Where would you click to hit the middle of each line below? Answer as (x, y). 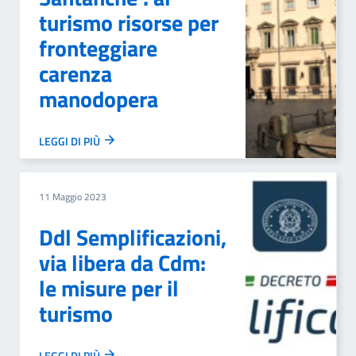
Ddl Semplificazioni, (133, 237)
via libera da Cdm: (122, 263)
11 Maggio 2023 (73, 197)
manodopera (99, 99)
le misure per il (109, 288)
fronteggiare (98, 48)
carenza (75, 74)
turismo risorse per (129, 23)
